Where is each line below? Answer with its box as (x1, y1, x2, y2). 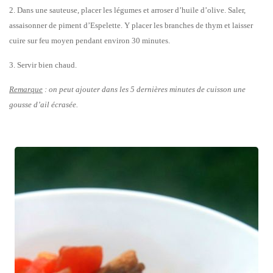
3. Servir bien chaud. (9, 60, 77, 69)
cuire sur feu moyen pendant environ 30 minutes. (9, 35, 170, 45)
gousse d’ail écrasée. (9, 99, 78, 109)
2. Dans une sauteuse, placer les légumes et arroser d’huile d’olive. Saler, (9, 5, 246, 15)
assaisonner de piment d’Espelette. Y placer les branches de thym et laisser (9, 20, 253, 30)
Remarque (9, 84, 43, 94)
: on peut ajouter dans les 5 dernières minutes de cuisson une (43, 84, 246, 94)
